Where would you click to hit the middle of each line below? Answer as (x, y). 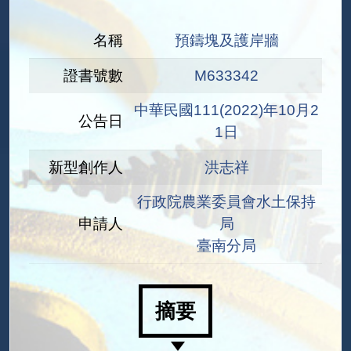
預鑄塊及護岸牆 (226, 40)
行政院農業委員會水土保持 (226, 202)
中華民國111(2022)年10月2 (226, 110)
